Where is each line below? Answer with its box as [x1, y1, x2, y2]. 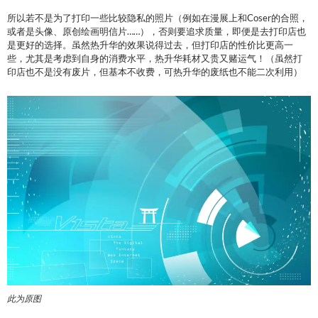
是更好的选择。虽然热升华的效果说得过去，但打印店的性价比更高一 [7, 38, 293, 50]
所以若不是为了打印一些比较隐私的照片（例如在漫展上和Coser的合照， [7, 11, 308, 23]
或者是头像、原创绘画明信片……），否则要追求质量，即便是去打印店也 [7, 25, 306, 37]
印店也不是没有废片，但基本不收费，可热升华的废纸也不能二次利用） [7, 65, 302, 77]
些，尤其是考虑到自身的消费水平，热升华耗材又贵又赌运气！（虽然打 [7, 52, 302, 64]
